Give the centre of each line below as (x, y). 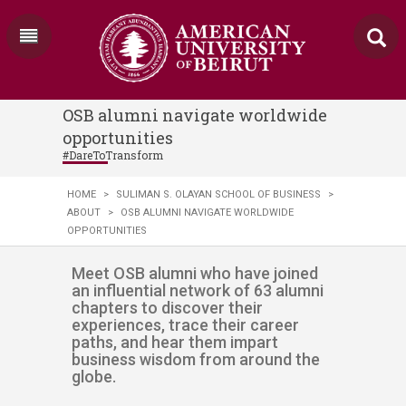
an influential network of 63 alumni (198, 290)
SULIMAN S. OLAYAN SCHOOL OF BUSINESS (218, 194)
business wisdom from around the (196, 359)
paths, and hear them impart (175, 342)
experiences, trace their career (185, 325)
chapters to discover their (167, 308)
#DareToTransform (113, 155)
